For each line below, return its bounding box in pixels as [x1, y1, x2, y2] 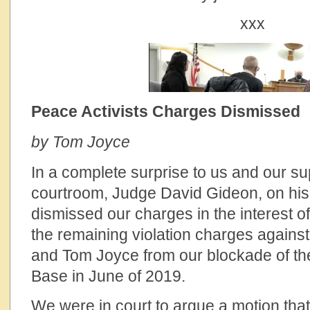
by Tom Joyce [31, 133, 130, 151]
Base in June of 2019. [31, 267, 185, 285]
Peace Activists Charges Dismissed [31, 102, 300, 120]
